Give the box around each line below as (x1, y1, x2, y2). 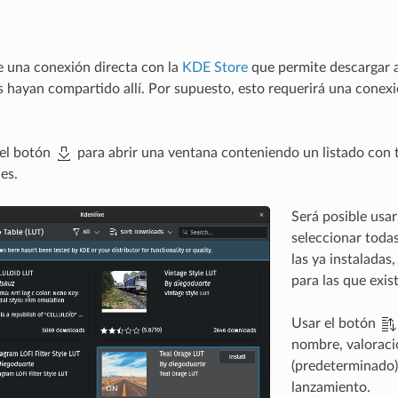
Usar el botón (291, 316, 379, 331)
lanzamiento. (291, 380, 370, 395)
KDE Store (181, 60, 248, 76)
